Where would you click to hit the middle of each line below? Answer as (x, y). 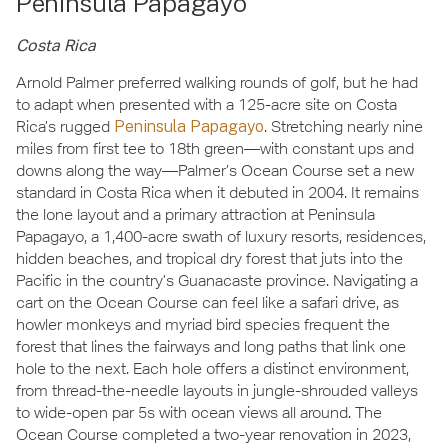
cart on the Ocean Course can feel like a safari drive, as (207, 302)
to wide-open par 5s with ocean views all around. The (199, 412)
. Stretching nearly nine (343, 126)
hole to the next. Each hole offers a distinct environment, (212, 368)
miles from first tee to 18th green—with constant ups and (215, 148)
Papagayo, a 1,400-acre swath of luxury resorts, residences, (221, 236)
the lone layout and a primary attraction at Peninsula (195, 214)
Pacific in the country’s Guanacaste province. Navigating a (217, 280)
